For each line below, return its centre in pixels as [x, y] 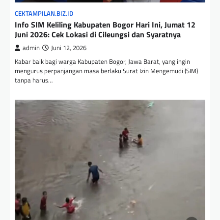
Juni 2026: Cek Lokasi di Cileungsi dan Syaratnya [98, 35]
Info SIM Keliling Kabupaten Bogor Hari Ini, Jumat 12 [105, 25]
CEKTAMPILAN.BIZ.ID [44, 14]
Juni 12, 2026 [69, 48]
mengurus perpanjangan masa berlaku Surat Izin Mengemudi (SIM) [106, 71]
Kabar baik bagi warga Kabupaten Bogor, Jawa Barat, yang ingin [102, 62]
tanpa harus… [34, 80]
